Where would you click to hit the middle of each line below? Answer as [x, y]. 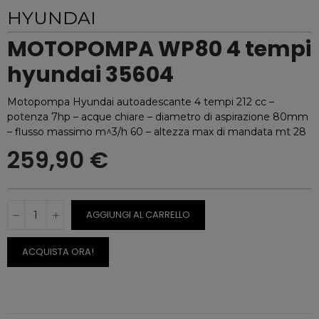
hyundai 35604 [90, 75]
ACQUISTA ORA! [58, 252]
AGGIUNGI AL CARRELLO [138, 215]
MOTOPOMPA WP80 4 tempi [159, 49]
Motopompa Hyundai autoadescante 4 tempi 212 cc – [141, 102]
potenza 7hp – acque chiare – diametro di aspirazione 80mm [158, 117]
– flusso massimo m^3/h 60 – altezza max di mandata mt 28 [157, 132]
